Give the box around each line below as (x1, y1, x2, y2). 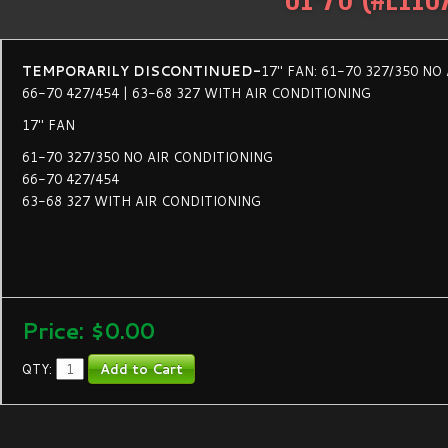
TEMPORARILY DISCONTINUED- (22, 62, 262, 80)
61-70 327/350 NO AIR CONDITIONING (22, 148, 274, 166)
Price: (22, 315, 91, 346)
